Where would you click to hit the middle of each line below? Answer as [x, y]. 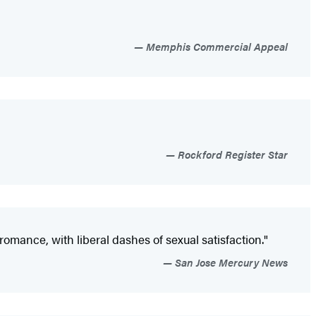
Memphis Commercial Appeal [215, 47]
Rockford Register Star [231, 154]
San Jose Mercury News [230, 262]
